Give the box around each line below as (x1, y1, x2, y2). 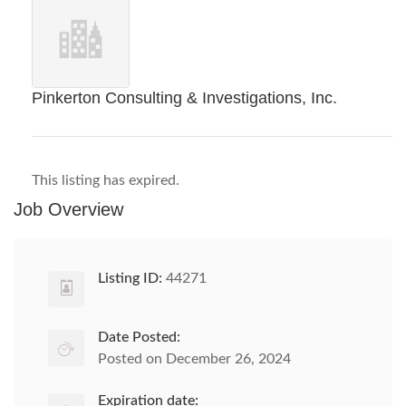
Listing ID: (98, 271, 162, 285)
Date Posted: (98, 330, 180, 344)
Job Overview (14, 199, 123, 219)
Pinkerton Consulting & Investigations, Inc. (32, 89, 337, 107)
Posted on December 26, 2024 (98, 352, 291, 366)
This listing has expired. (32, 173, 179, 188)
